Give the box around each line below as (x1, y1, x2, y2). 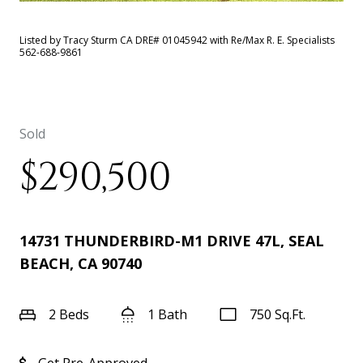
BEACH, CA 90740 (19, 254, 142, 273)
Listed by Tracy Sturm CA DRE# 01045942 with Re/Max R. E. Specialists (19, 33, 335, 47)
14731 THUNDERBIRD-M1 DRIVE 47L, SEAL (19, 231, 324, 250)
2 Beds (49, 305, 89, 323)
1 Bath (147, 305, 187, 323)
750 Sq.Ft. (250, 305, 305, 323)
